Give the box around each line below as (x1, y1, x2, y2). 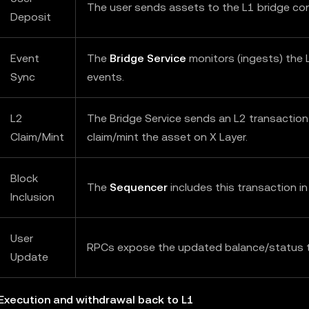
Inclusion (10, 190, 54, 203)
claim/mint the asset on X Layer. (87, 130, 248, 143)
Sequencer (110, 181, 168, 194)
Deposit (10, 10, 51, 23)
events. (87, 70, 124, 83)
